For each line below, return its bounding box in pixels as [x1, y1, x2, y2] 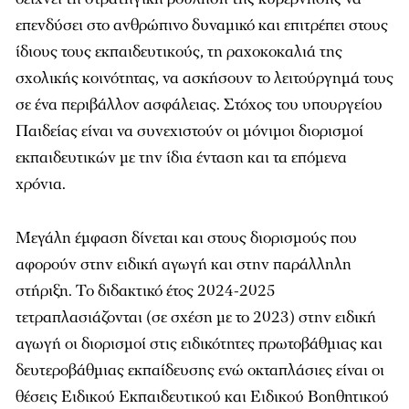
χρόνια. [16, 173, 66, 194]
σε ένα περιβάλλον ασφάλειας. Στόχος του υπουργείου [16, 94, 383, 115]
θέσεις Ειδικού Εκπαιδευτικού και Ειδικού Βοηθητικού [16, 386, 389, 407]
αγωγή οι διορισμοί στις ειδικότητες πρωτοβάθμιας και [16, 333, 383, 354]
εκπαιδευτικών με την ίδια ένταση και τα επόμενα [16, 147, 347, 168]
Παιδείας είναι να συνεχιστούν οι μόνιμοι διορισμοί [16, 121, 363, 142]
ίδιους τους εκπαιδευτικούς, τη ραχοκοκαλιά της [16, 41, 342, 62]
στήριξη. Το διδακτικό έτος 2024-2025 [16, 280, 276, 301]
